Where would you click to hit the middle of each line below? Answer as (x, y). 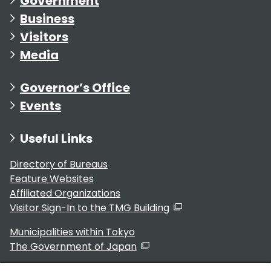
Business (47, 18)
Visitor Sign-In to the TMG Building (90, 208)
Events (41, 106)
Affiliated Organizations (65, 194)
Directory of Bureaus (59, 165)
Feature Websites (52, 179)
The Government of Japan (73, 247)
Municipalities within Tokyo (72, 232)
